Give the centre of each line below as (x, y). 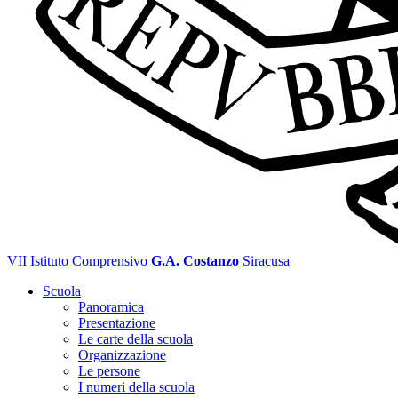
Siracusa (266, 261)
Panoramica (111, 307)
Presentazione (117, 323)
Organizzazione (122, 355)
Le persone (109, 371)
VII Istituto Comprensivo (77, 261)
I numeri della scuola (136, 387)
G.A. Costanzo (195, 261)
